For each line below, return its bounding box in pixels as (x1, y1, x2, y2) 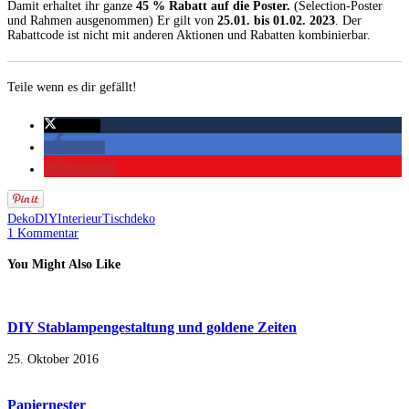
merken (73, 162, 111, 176)
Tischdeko (102, 211, 155, 225)
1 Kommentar (7, 225, 79, 240)
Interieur (58, 211, 102, 225)
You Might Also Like (7, 257, 121, 272)
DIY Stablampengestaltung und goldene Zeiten (7, 319, 297, 337)
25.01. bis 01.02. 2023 (217, 13, 335, 27)
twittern (57, 118, 97, 132)
